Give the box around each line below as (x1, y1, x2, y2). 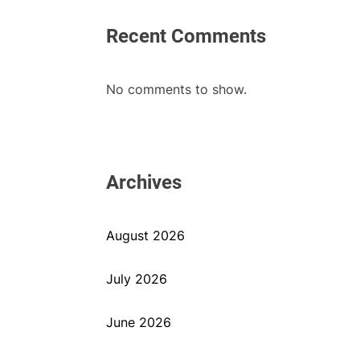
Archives (106, 171, 182, 194)
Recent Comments (106, 25, 266, 47)
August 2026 (106, 227, 185, 243)
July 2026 (106, 271, 167, 287)
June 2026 (106, 314, 171, 330)
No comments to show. (106, 81, 247, 97)
